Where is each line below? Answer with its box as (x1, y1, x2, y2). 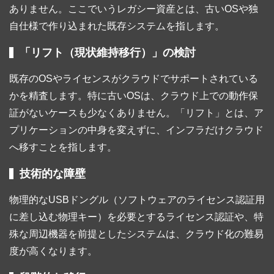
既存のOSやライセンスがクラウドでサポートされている (9, 73, 258, 84)
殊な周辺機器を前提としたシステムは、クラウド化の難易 (9, 229, 264, 240)
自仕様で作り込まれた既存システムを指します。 (9, 21, 224, 32)
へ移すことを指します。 (9, 142, 117, 153)
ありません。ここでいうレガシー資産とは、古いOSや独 (9, 4, 258, 15)
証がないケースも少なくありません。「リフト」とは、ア (9, 108, 264, 119)
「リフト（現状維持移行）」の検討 (20, 46, 196, 59)
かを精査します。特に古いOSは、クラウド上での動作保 (9, 91, 258, 102)
